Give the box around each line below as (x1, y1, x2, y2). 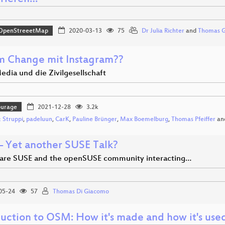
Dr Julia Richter (141, 28, 184, 35)
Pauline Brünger (72, 116, 117, 124)
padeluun (26, 116, 52, 124)
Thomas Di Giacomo (53, 188, 109, 196)
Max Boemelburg (120, 116, 168, 124)
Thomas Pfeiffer (171, 116, 215, 124)
